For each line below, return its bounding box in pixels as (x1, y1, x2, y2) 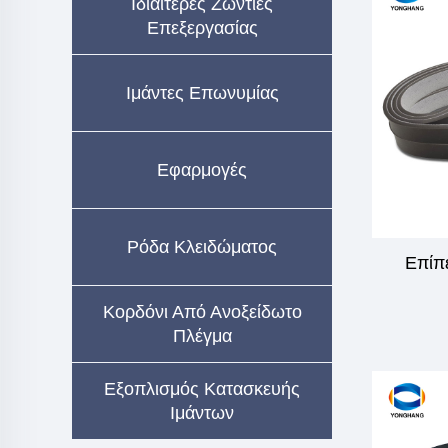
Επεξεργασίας (146, 18, 258, 38)
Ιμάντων (170, 403, 234, 423)
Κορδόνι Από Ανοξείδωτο (102, 302, 302, 322)
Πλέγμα (172, 326, 232, 346)
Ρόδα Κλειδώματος (127, 237, 277, 257)
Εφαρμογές (157, 160, 247, 180)
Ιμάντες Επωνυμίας (125, 83, 279, 103)
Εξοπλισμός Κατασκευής (104, 379, 300, 399)
